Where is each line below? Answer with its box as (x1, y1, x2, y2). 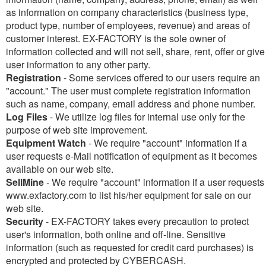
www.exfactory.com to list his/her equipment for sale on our (6, 188, 251, 202)
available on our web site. (6, 162, 113, 176)
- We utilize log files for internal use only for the (47, 110, 245, 124)
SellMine (6, 175, 44, 189)
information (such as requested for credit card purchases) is (6, 240, 254, 255)
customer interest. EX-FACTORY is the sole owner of (6, 31, 226, 46)
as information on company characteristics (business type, (6, 5, 248, 20)
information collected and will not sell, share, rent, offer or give (6, 45, 265, 59)
